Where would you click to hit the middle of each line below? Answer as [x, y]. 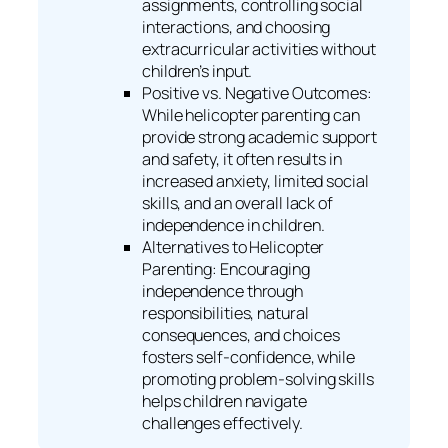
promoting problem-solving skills [258, 378]
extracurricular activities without [259, 48]
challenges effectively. [222, 422]
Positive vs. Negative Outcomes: [257, 92]
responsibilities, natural [225, 312]
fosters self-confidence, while [248, 356]
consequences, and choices [241, 334]
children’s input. [197, 70]
